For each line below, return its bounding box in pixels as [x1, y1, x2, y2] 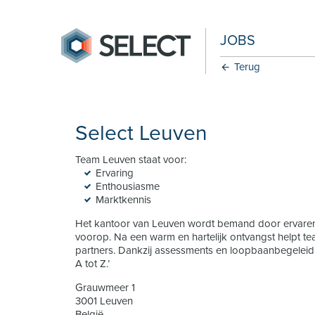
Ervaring [96, 167, 134, 179]
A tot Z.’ [75, 257, 110, 270]
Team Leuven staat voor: [75, 153, 187, 166]
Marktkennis [96, 193, 152, 206]
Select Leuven [75, 120, 208, 146]
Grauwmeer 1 [75, 281, 136, 294]
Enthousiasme [96, 180, 160, 193]
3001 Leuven [75, 295, 134, 307]
